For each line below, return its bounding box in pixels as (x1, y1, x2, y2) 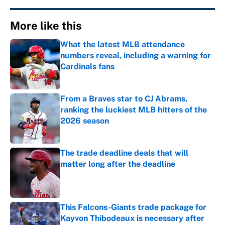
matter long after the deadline (60, 159, 175, 169)
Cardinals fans (60, 62, 115, 72)
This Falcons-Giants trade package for (60, 202, 206, 212)
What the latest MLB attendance (60, 40, 185, 50)
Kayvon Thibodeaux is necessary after (60, 213, 204, 223)
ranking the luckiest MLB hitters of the (60, 105, 207, 115)
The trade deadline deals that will (60, 148, 188, 158)
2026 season (60, 116, 109, 126)
